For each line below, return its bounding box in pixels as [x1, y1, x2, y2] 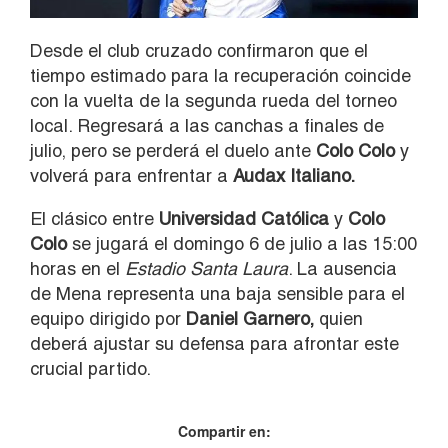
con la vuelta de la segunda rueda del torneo [30, 90, 397, 112]
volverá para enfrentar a [30, 165, 228, 187]
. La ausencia [288, 258, 397, 280]
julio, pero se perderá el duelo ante [30, 140, 316, 162]
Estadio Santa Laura [125, 258, 288, 280]
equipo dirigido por [30, 308, 186, 330]
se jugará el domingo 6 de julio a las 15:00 [67, 233, 417, 255]
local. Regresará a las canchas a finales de [30, 115, 384, 137]
